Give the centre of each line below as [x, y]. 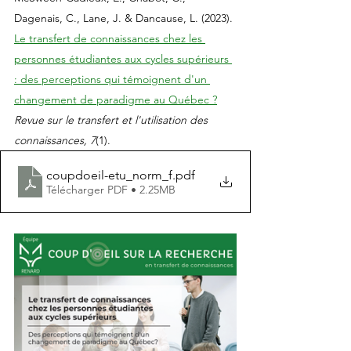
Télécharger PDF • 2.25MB [111, 189]
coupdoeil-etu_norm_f [109, 175]
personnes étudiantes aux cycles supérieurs [123, 59]
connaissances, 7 [55, 140]
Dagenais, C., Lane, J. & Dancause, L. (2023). [125, 18]
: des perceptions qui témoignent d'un [112, 79]
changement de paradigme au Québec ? [116, 100]
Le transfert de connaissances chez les [110, 38]
